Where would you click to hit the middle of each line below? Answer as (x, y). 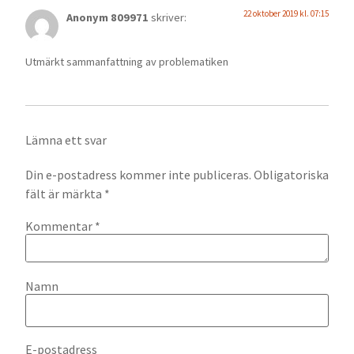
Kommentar (60, 226)
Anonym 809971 (107, 17)
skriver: (169, 17)
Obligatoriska (291, 175)
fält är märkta (65, 194)
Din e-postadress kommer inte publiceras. (138, 175)
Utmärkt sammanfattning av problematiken (127, 62)
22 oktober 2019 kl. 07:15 (286, 13)
